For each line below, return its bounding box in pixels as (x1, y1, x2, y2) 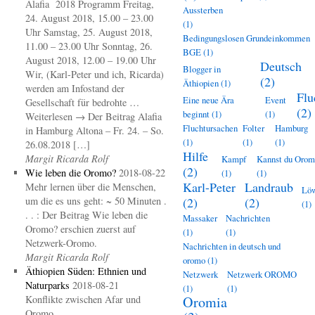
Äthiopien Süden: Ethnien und (25, 264, 146, 278)
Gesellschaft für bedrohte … (25, 96, 139, 109)
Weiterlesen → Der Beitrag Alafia (25, 110, 162, 123)
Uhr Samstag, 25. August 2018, (25, 25, 153, 39)
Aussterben (183, 4, 223, 16)
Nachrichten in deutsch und (183, 240, 281, 252)
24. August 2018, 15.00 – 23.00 (25, 11, 153, 25)
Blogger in (183, 63, 221, 75)
